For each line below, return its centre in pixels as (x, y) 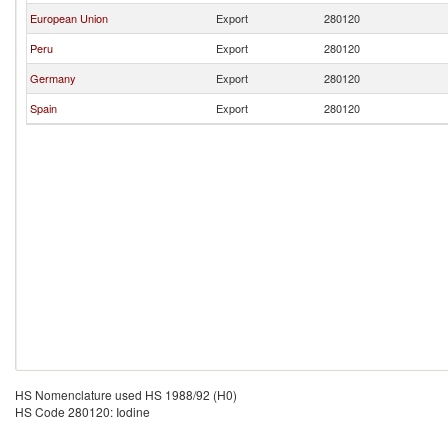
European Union (69, 18)
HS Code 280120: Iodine (82, 411)
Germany (53, 78)
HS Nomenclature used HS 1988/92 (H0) (126, 394)
